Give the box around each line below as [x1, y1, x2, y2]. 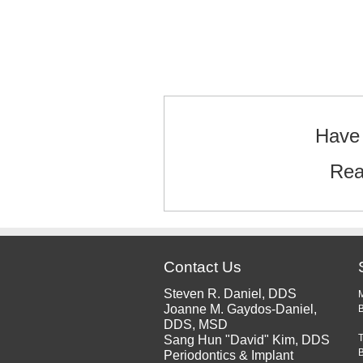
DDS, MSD [164, 317, 228, 331]
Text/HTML [176, 70, 238, 84]
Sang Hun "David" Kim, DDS [164, 332, 330, 347]
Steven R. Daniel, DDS [164, 286, 297, 301]
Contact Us [164, 258, 241, 275]
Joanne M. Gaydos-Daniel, [164, 301, 317, 316]
